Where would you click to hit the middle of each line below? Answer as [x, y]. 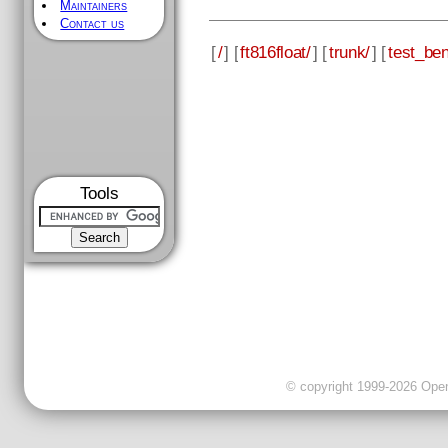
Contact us [92, 23]
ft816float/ [275, 51]
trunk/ [349, 51]
